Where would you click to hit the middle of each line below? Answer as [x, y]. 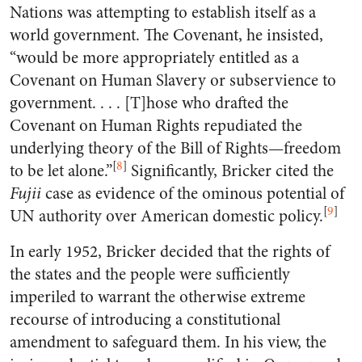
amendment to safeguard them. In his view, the [168, 342]
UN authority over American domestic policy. [166, 216]
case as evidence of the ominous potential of [193, 194]
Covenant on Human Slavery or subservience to [173, 80]
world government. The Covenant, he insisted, [166, 35]
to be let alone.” [61, 171]
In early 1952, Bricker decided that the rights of [170, 252]
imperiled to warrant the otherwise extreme [158, 297]
